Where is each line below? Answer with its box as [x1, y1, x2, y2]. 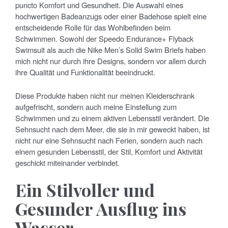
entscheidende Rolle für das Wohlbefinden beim [15, 22, 170, 33]
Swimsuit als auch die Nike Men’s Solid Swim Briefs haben [15, 44, 206, 55]
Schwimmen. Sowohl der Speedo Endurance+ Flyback [15, 33, 193, 44]
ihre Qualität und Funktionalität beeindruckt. [15, 67, 155, 78]
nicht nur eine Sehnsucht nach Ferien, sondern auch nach [15, 135, 203, 146]
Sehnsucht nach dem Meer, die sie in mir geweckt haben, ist [15, 124, 210, 135]
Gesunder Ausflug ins [15, 197, 186, 221]
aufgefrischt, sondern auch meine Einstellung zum [15, 101, 177, 112]
